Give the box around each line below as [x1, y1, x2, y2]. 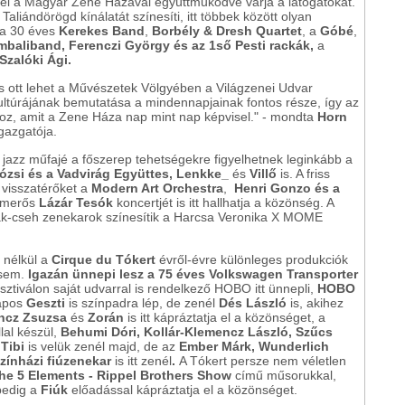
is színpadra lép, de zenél [65, 296, 219, 311]
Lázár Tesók [39, 195, 113, 211]
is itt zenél [115, 353, 172, 369]
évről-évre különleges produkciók [155, 252, 348, 268]
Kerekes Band [59, 24, 145, 39]
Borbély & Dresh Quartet [152, 24, 302, 39]
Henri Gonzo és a [234, 181, 340, 196]
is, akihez [287, 296, 344, 311]
